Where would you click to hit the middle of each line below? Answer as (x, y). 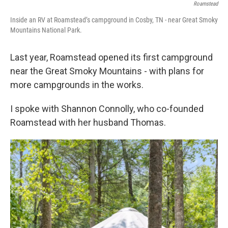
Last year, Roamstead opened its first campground (111, 58)
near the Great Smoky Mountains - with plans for (107, 71)
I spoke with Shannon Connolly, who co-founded (107, 109)
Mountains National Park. (46, 30)
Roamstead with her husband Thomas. (88, 123)
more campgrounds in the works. (77, 85)
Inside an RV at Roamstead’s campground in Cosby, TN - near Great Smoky (114, 20)
